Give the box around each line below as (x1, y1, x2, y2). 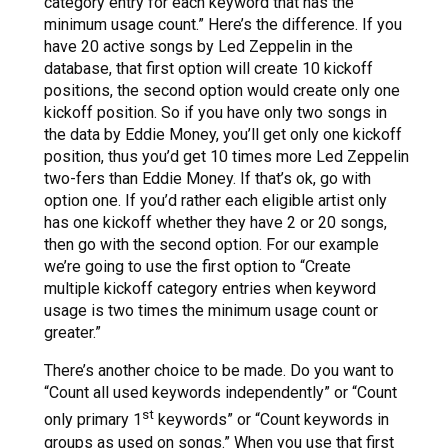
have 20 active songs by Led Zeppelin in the (44, 37, 353, 57)
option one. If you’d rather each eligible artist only (44, 191, 387, 211)
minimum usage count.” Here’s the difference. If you (44, 15, 402, 35)
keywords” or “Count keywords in (154, 410, 389, 430)
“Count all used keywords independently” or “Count (44, 383, 397, 403)
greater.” (44, 323, 101, 343)
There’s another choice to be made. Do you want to (44, 361, 394, 381)
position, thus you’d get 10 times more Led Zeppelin (44, 147, 409, 167)
